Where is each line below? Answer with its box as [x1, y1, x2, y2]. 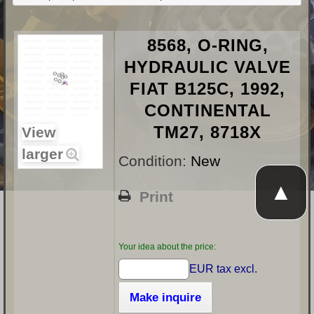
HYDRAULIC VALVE [124, 57, 291, 77]
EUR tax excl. [189, 263, 257, 275]
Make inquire [130, 291, 201, 305]
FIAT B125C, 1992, [130, 79, 285, 99]
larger [22, 146, 63, 163]
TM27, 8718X [153, 123, 261, 142]
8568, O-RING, [146, 36, 268, 55]
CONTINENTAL [144, 101, 271, 121]
